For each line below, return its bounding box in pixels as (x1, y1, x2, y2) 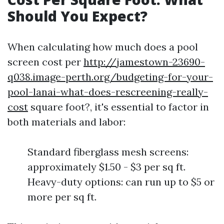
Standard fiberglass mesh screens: (27, 145, 188, 158)
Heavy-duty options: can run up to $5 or (27, 175, 214, 188)
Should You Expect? (7, 6, 147, 25)
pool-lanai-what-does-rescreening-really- (7, 85, 208, 98)
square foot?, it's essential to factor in (28, 100, 209, 113)
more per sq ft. (27, 190, 96, 203)
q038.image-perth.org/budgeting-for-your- (7, 70, 213, 83)
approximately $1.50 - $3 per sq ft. (27, 160, 185, 173)
